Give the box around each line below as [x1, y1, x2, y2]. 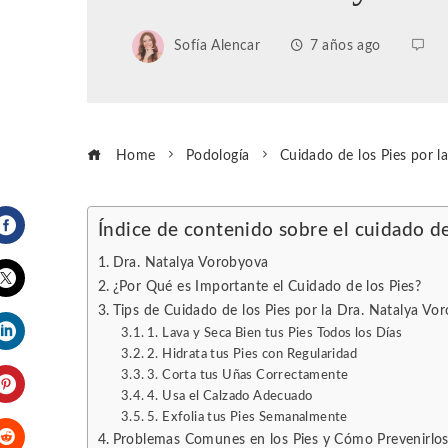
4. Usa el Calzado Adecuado [147, 389, 313, 403]
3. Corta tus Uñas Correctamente [147, 368, 349, 382]
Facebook [5, 251, 93, 272]
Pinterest [5, 410, 89, 431]
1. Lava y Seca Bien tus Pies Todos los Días [147, 326, 403, 340]
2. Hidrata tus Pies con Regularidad [147, 347, 357, 361]
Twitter [5, 304, 71, 325]
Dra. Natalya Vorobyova [112, 254, 269, 270]
